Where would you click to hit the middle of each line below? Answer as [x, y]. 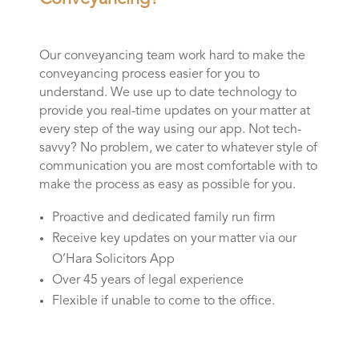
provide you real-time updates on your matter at [174, 111]
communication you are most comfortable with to [178, 166]
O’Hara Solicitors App [113, 259]
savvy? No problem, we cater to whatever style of [178, 148]
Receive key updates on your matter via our [174, 238]
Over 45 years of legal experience [147, 280]
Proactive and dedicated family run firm [163, 218]
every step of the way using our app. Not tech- [170, 129]
